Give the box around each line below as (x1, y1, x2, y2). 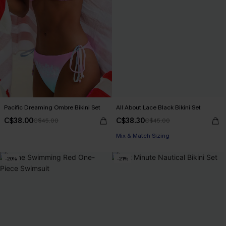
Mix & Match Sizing (116, 132, 169, 140)
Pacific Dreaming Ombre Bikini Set (4, 103, 100, 111)
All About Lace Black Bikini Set (116, 103, 201, 111)
